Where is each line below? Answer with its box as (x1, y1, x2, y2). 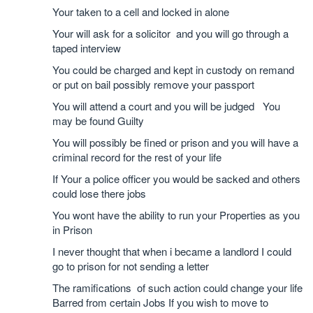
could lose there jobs (52, 186, 146, 201)
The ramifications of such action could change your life (52, 280, 303, 295)
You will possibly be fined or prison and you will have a (52, 135, 298, 150)
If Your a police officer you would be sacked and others (52, 171, 300, 186)
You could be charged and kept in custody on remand (52, 62, 294, 77)
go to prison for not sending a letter (52, 259, 209, 273)
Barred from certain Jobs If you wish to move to (52, 295, 268, 310)
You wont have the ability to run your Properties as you (52, 208, 300, 222)
